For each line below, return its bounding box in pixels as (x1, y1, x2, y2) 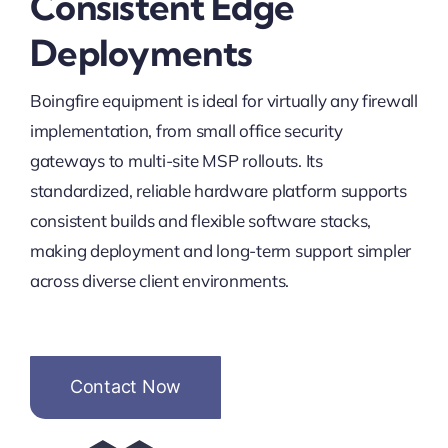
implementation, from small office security (29, 120, 343, 141)
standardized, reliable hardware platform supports (29, 180, 407, 201)
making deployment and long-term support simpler (29, 240, 411, 261)
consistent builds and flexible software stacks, (29, 210, 371, 231)
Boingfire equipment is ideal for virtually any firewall (29, 90, 418, 111)
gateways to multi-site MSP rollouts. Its (29, 150, 323, 171)
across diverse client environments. (29, 270, 290, 291)
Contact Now (69, 376, 181, 397)
